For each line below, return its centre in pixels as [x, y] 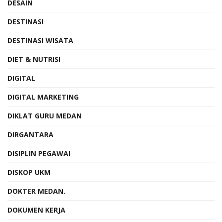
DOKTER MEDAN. [36, 191]
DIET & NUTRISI [34, 59]
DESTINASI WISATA [40, 40]
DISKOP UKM [29, 172]
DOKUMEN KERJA [36, 210]
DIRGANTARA [30, 134]
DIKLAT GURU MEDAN [45, 115]
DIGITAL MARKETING [43, 97]
